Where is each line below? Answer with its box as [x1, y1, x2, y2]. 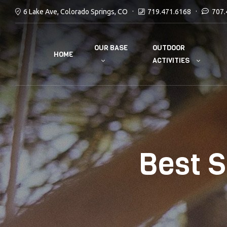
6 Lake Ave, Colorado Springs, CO [23, 7, 128, 16]
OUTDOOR [152, 43, 185, 53]
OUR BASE [94, 43, 128, 53]
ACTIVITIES [152, 56, 190, 66]
